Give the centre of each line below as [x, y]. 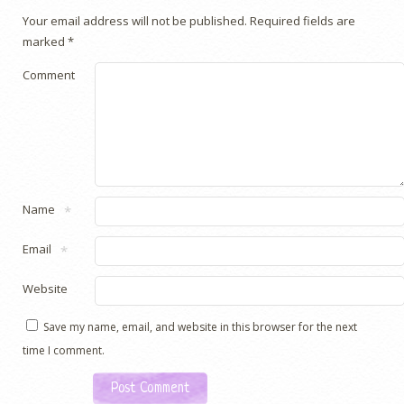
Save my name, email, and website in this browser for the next [200, 327]
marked [45, 42]
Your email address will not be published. [135, 21]
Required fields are [301, 21]
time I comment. [64, 351]
